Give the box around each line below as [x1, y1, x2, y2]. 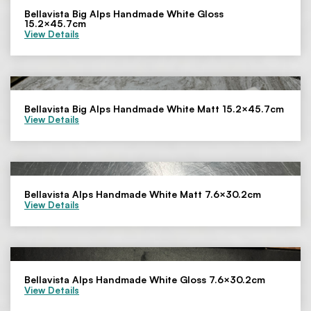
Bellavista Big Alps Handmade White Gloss [24, 8, 224, 20]
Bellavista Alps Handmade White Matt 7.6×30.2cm [24, 188, 261, 201]
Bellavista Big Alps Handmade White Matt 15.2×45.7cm [24, 103, 284, 115]
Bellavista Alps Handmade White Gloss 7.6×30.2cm [24, 274, 265, 286]
